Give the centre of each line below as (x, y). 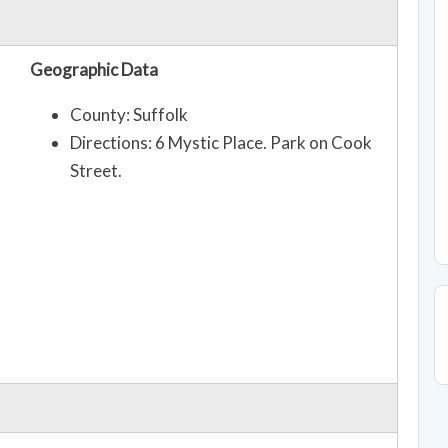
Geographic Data (94, 70)
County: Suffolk (129, 115)
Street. (96, 171)
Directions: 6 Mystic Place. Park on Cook (221, 143)
